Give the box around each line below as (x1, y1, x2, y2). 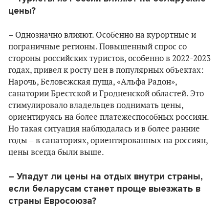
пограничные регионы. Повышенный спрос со (8, 42, 187, 52)
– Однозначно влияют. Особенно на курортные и (8, 30, 196, 40)
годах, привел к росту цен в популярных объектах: (8, 66, 204, 75)
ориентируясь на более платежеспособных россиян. (8, 112, 209, 122)
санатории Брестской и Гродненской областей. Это (8, 89, 204, 99)
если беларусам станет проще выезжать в (8, 183, 200, 194)
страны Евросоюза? (8, 196, 96, 206)
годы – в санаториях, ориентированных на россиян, (8, 136, 208, 146)
